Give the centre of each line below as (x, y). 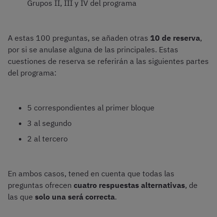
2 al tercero (47, 139)
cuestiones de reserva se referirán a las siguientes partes (108, 61)
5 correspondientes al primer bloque (91, 108)
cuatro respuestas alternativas (129, 185)
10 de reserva (175, 38)
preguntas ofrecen (41, 185)
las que (21, 197)
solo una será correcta (75, 197)
